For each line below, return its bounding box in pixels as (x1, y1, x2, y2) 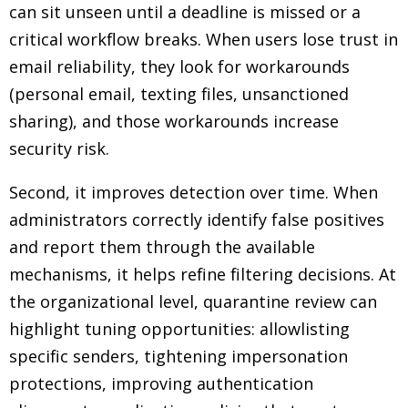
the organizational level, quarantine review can (9, 291, 377, 312)
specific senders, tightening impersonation (9, 345, 348, 367)
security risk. (9, 138, 109, 159)
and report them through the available (9, 236, 315, 258)
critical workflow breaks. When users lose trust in (9, 28, 398, 50)
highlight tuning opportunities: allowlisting (9, 318, 350, 340)
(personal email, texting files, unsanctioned (9, 83, 349, 105)
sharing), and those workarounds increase (9, 110, 339, 132)
